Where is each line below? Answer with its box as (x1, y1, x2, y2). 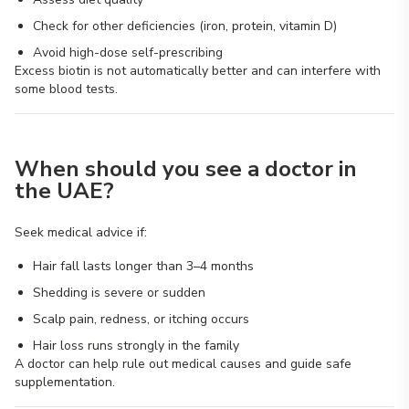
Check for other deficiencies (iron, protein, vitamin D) (33, 17, 337, 35)
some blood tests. (15, 80, 118, 98)
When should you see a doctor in (15, 154, 357, 184)
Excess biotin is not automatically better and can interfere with (15, 62, 381, 79)
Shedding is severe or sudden (33, 284, 205, 301)
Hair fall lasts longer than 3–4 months (33, 257, 254, 275)
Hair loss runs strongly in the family (33, 337, 239, 354)
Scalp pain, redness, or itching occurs (33, 310, 249, 328)
